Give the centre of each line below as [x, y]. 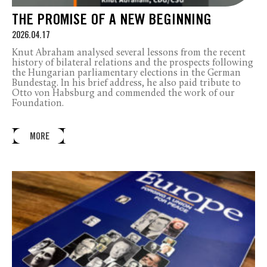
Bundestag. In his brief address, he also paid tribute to [126, 83]
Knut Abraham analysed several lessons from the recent [129, 53]
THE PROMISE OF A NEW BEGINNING [112, 21]
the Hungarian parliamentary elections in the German [126, 73]
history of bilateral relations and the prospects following [133, 63]
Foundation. [38, 103]
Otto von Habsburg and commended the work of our [123, 93]
